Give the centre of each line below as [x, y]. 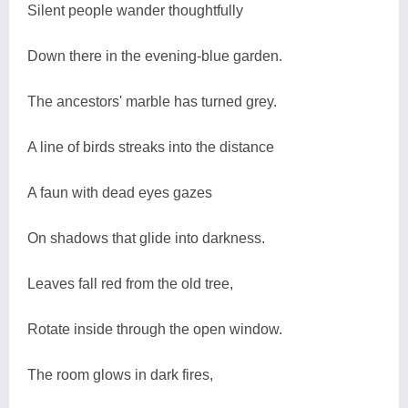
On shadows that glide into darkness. [146, 238]
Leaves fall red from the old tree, [130, 283]
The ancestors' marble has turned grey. [152, 101]
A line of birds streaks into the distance [151, 147]
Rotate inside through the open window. [155, 329]
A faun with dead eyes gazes [120, 192]
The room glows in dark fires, [120, 374]
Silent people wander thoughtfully [135, 10]
